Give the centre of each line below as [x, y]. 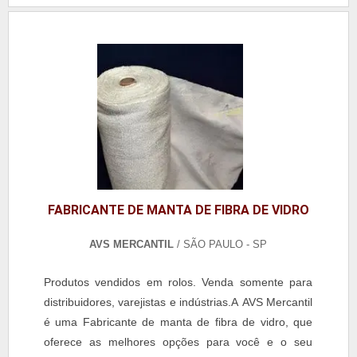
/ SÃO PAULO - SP [221, 245]
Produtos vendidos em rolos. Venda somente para [178, 282]
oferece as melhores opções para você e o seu [178, 342]
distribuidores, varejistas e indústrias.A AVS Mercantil [178, 302]
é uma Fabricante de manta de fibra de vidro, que [178, 322]
